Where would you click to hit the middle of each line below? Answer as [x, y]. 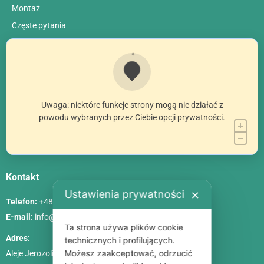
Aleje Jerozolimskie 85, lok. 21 [60, 254]
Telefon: [22, 202]
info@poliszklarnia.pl [73, 217]
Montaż [26, 9]
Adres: [18, 238]
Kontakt [22, 177]
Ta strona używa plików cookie [124, 227]
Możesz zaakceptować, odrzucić [128, 253]
